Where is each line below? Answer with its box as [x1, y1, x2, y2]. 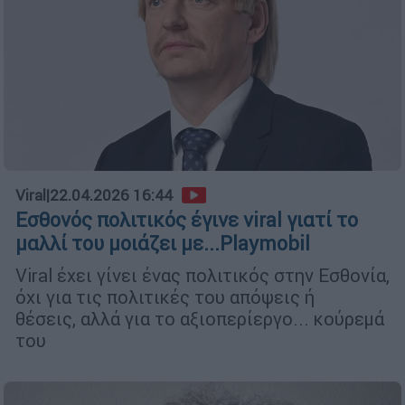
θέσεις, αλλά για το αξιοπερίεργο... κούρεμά [15, 307, 384, 331]
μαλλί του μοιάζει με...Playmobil [15, 231, 310, 257]
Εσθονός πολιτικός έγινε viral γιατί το [15, 208, 358, 233]
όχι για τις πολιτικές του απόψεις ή [15, 286, 315, 309]
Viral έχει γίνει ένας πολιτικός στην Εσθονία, [15, 264, 390, 287]
